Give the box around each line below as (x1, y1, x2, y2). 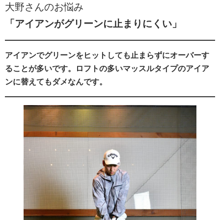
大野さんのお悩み (5, 1, 83, 13)
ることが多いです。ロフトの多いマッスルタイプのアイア (5, 63, 209, 74)
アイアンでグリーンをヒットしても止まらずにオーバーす (5, 50, 209, 60)
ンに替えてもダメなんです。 (5, 77, 107, 87)
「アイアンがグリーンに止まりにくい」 (5, 18, 182, 30)
